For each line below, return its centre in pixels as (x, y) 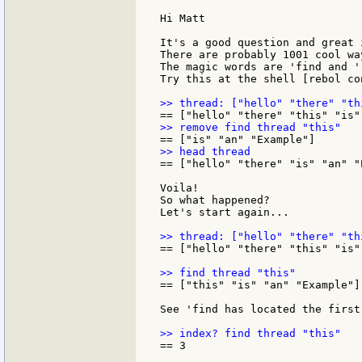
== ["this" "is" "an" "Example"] (260, 284)
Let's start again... (225, 212)
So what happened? (215, 200)
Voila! (179, 187)
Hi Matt (183, 18)
